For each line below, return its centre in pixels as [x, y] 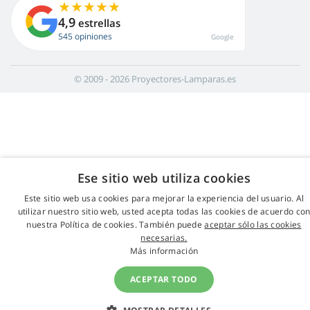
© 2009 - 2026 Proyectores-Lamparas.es [155, 79]
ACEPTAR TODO [164, 279]
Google [222, 37]
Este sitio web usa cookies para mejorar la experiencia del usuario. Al [164, 198]
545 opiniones [85, 37]
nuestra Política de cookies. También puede [116, 225]
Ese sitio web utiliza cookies [164, 178]
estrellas [98, 23]
